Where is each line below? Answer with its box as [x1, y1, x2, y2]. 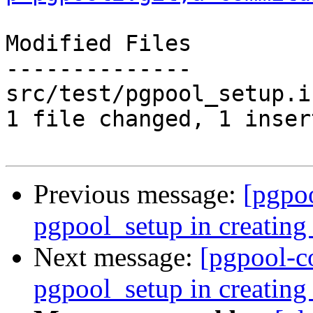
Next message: [34, 242, 200, 272]
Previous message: [34, 179, 243, 210]
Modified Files [6, 31, 191, 57]
